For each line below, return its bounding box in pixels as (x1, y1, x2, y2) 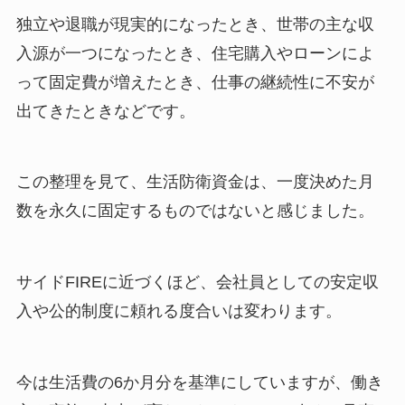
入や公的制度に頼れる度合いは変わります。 (15, 302, 342, 320)
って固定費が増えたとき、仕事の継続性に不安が (15, 72, 374, 91)
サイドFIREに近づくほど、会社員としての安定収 (15, 273, 379, 291)
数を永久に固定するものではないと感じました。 (15, 202, 374, 221)
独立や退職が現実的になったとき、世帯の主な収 (15, 14, 374, 33)
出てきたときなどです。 (15, 101, 195, 120)
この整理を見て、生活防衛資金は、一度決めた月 (15, 173, 374, 192)
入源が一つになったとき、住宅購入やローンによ (15, 43, 374, 62)
